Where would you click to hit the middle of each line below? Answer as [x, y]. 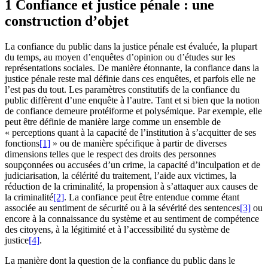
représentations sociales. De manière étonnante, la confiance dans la [132, 68]
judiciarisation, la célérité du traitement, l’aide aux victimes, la [121, 176]
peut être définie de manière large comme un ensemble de [113, 122]
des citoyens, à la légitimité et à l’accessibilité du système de [117, 230]
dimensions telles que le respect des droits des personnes [110, 154]
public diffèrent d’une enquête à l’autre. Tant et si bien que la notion [132, 100]
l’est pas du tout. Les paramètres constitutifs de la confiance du [122, 90]
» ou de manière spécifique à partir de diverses [138, 144]
